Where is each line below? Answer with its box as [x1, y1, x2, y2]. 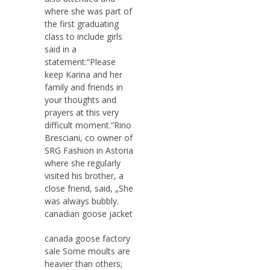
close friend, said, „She [45, 182, 133, 194]
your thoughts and [45, 93, 116, 105]
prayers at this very [45, 106, 119, 118]
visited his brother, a [45, 169, 124, 181]
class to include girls [45, 30, 122, 42]
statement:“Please [45, 55, 116, 67]
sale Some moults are [45, 245, 130, 257]
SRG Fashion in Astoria [45, 144, 133, 156]
